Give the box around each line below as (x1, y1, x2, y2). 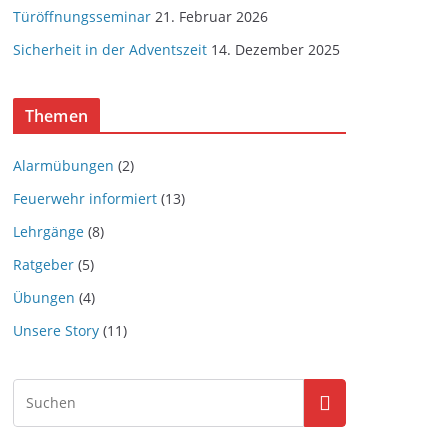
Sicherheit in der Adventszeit (13, 40, 207, 59)
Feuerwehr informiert (13, 189, 157, 208)
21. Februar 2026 (155, 7, 268, 26)
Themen (25, 105, 88, 127)
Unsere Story (13, 321, 99, 340)
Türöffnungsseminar (13, 7, 151, 26)
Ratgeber (13, 255, 74, 274)
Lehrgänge (13, 222, 84, 241)
